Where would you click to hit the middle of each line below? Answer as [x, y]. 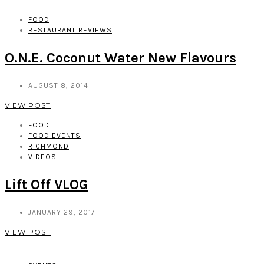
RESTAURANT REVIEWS [70, 30]
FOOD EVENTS [55, 135]
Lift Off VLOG [47, 184]
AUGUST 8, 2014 [58, 85]
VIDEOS [42, 156]
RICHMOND [49, 146]
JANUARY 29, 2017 [62, 212]
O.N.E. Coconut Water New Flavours [121, 57]
